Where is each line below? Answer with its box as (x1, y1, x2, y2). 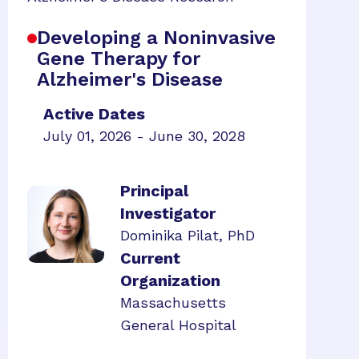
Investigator (120, 204, 216, 223)
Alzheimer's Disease (37, 68, 223, 91)
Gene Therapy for (37, 47, 200, 70)
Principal (120, 181, 188, 200)
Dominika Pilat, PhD (120, 227, 255, 244)
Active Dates (43, 104, 145, 123)
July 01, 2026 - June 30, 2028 (43, 127, 245, 144)
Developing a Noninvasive (37, 26, 276, 49)
